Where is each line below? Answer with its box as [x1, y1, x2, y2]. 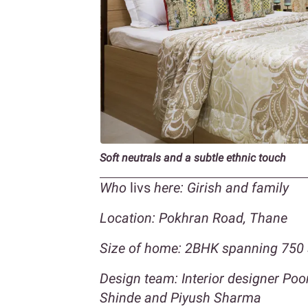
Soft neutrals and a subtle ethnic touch [100, 151, 286, 165]
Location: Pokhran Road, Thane [100, 210, 287, 227]
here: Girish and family [154, 179, 292, 197]
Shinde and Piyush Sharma [100, 289, 261, 307]
